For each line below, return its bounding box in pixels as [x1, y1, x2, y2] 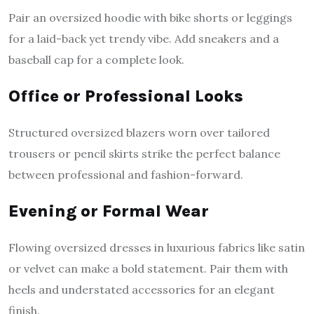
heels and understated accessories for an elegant [8, 282, 275, 297]
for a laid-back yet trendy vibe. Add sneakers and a [8, 32, 279, 46]
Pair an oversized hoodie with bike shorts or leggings [8, 11, 292, 25]
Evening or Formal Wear [8, 201, 209, 221]
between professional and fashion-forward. [8, 168, 243, 182]
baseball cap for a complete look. [8, 53, 184, 67]
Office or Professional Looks [8, 86, 243, 107]
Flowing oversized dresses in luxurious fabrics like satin [8, 240, 305, 255]
